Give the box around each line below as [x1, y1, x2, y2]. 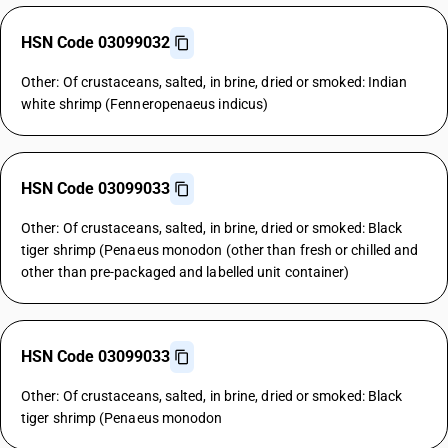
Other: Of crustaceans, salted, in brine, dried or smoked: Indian [21, 74, 408, 90]
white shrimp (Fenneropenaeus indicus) [21, 96, 269, 112]
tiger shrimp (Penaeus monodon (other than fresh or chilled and [21, 242, 419, 258]
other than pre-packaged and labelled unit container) [21, 264, 350, 280]
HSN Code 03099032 [21, 33, 170, 52]
